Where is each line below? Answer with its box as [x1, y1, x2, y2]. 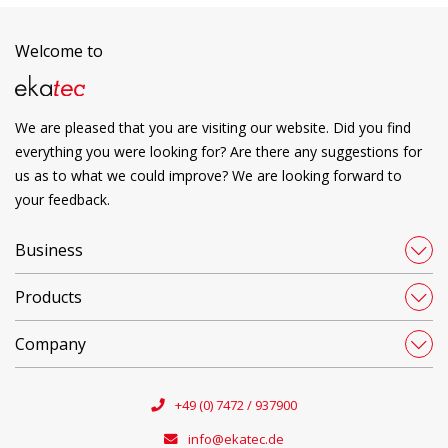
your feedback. [15, 190, 110, 209]
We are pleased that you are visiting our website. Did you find [15, 118, 411, 137]
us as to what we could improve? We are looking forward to [15, 166, 402, 185]
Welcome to [15, 39, 103, 62]
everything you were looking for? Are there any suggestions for [15, 142, 422, 161]
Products [15, 286, 82, 308]
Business [15, 239, 83, 261]
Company [15, 333, 86, 355]
